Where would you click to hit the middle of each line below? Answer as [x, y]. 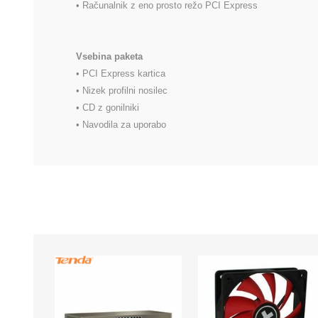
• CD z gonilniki [108, 108]
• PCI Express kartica [121, 74]
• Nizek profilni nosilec [122, 91]
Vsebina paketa [109, 57]
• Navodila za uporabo [121, 125]
